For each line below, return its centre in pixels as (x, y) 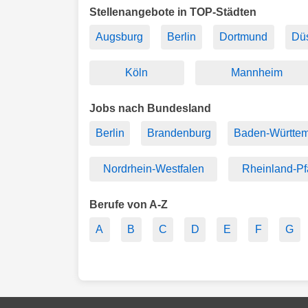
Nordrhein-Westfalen (153, 168)
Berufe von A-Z (129, 204)
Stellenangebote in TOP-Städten (173, 12)
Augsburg (120, 36)
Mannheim (256, 72)
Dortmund (244, 36)
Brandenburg (179, 133)
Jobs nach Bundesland (150, 108)
